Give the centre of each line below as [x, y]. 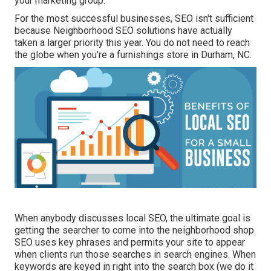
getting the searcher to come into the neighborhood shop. [135, 230]
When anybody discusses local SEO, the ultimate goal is [132, 218]
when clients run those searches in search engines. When [135, 255]
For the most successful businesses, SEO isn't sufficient [134, 19]
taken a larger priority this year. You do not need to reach [132, 43]
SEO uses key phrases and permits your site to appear [130, 243]
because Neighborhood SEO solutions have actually [123, 31]
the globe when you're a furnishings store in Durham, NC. [133, 55]
